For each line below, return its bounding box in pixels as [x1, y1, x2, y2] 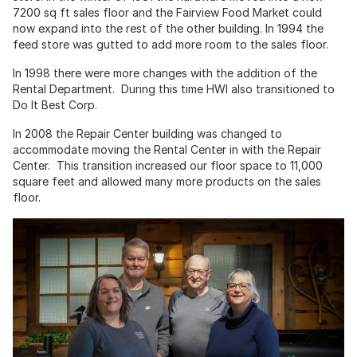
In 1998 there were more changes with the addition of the [13, 65, 317, 80]
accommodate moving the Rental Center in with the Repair [13, 142, 321, 156]
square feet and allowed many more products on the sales [13, 174, 321, 188]
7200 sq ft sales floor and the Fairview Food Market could [13, 5, 322, 19]
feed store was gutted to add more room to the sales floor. [13, 37, 328, 51]
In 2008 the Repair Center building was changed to [13, 126, 282, 140]
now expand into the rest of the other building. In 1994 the [13, 21, 324, 35]
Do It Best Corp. [13, 97, 97, 112]
